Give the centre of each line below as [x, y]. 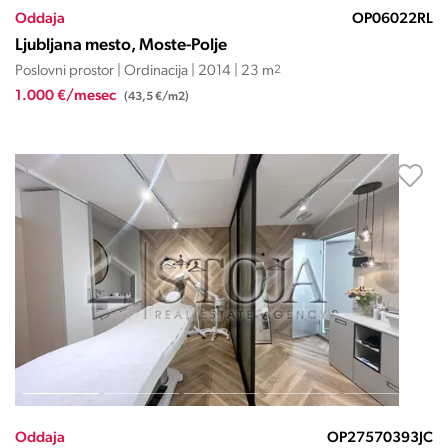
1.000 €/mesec [66, 96]
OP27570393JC [379, 438]
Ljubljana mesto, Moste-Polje [120, 45]
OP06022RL [392, 19]
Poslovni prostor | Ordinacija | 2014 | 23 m [144, 71]
